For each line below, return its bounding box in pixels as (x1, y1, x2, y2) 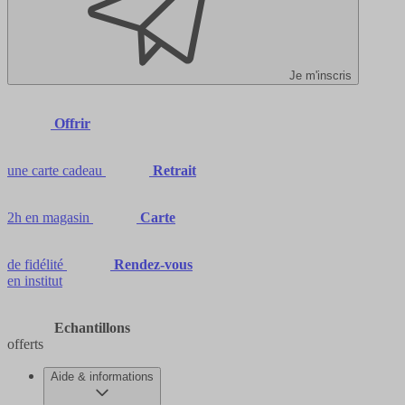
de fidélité (7, 256, 63, 272)
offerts (7, 335, 43, 352)
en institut (7, 272, 62, 288)
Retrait (153, 162, 196, 178)
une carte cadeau (7, 162, 102, 178)
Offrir (54, 115, 90, 131)
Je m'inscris (289, 68, 352, 82)
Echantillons (54, 319, 130, 335)
